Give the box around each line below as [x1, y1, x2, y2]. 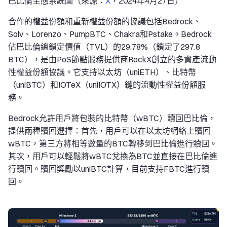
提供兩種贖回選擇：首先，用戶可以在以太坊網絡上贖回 [8, 125, 211, 136]
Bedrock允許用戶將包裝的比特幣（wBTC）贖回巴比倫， [8, 112, 216, 123]
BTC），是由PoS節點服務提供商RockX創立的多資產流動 [8, 54, 216, 64]
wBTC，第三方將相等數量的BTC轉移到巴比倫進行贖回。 [8, 138, 217, 148]
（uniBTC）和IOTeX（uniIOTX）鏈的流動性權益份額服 [8, 79, 206, 90]
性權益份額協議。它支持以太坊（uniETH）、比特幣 [8, 66, 196, 77]
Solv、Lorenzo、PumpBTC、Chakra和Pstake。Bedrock [8, 28, 212, 39]
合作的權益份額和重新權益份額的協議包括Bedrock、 [8, 16, 201, 26]
